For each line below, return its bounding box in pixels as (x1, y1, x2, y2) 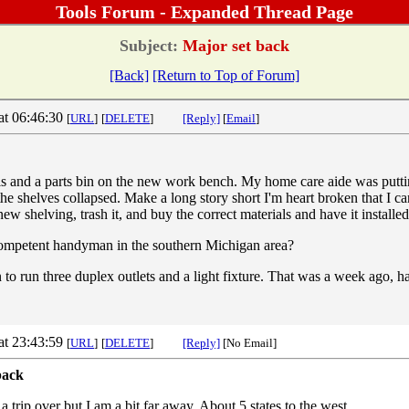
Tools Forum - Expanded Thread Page (56, 2, 353, 22)
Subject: (120, 36, 178, 55)
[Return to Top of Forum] (152, 67, 299, 83)
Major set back (178, 36, 289, 55)
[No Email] (220, 335, 282, 350)
